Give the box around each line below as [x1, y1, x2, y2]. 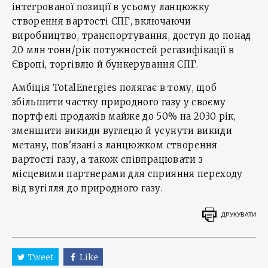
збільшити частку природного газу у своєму [12, 96, 226, 108]
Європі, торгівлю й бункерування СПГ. [12, 59, 199, 70]
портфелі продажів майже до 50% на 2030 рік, [12, 111, 236, 122]
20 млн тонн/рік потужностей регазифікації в [12, 44, 234, 56]
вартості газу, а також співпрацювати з [12, 154, 203, 165]
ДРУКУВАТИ [221, 211, 256, 218]
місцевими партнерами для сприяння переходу [12, 168, 243, 179]
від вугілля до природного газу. [12, 182, 163, 194]
